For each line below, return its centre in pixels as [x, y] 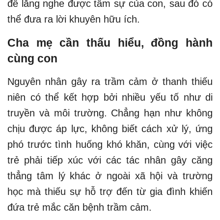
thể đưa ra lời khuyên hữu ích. [74, 19]
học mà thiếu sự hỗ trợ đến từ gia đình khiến [110, 192]
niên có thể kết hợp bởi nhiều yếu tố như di [110, 97]
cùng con [32, 59]
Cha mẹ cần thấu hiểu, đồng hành [110, 43]
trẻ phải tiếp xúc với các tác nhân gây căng [110, 160]
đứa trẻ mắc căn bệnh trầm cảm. [80, 207]
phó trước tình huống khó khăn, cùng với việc [110, 145]
